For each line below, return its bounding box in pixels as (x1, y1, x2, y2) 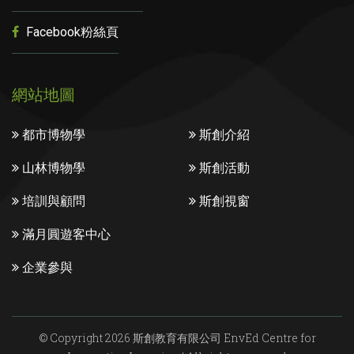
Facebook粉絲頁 (23, 24, 119, 40)
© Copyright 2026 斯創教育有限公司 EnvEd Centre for (38, 330, 316, 345)
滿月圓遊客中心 (19, 226, 111, 242)
